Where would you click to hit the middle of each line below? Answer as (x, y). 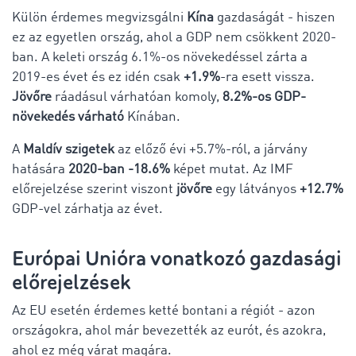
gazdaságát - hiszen (275, 17)
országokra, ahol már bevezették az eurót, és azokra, (169, 331)
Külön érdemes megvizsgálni (99, 17)
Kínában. (152, 117)
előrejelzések (72, 282)
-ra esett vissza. (267, 77)
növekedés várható (68, 117)
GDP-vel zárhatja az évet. (87, 209)
